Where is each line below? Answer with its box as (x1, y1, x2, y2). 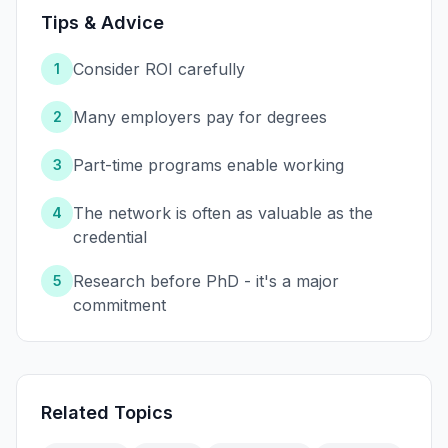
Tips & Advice (41, 12, 164, 34)
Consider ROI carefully (73, 59, 245, 80)
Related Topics (41, 402, 173, 424)
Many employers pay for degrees (73, 107, 327, 128)
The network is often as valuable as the (73, 203, 373, 224)
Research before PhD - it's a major (73, 271, 339, 292)
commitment (73, 295, 166, 316)
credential (73, 227, 147, 248)
